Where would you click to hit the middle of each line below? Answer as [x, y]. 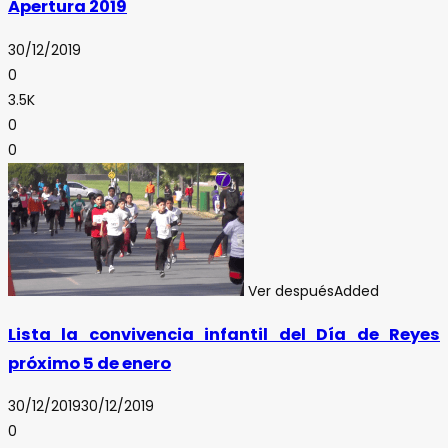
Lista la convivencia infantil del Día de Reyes [224, 334]
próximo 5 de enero [89, 363]
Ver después [291, 290]
